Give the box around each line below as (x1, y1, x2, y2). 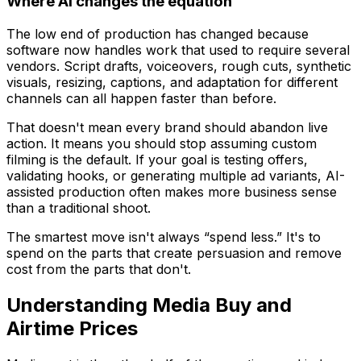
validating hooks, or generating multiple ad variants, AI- (6, 167, 345, 184)
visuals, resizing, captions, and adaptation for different (6, 73, 338, 90)
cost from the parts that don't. (6, 260, 191, 277)
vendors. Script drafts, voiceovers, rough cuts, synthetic (6, 57, 351, 74)
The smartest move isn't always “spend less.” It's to (6, 228, 321, 245)
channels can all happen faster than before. (6, 89, 276, 106)
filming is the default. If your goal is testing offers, (6, 151, 308, 168)
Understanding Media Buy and (6, 293, 292, 317)
